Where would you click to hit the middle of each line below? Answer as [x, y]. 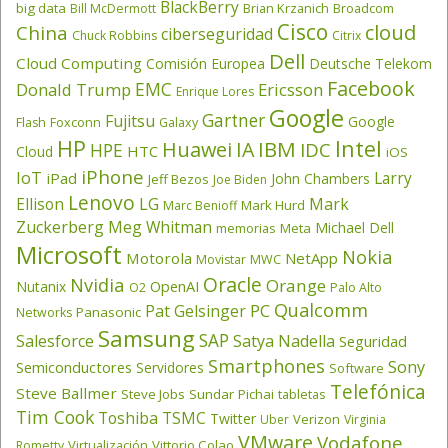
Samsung [146, 338]
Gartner [233, 120]
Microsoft [69, 254]
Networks [44, 312]
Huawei [197, 149]
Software [356, 367]
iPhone [112, 176]
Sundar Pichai [231, 393]
